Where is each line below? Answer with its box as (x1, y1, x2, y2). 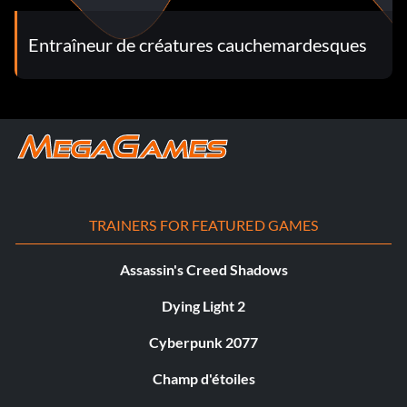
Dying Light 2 (162, 296, 245, 314)
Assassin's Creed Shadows (119, 260, 288, 278)
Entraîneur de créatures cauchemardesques (28, 34, 367, 56)
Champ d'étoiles (152, 369, 255, 387)
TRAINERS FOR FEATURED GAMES (88, 215, 319, 233)
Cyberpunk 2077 (149, 333, 258, 351)
